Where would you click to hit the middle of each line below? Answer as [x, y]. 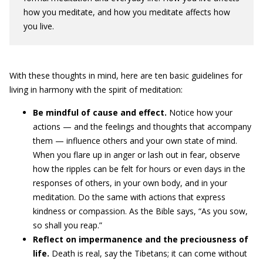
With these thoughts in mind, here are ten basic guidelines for [126, 75]
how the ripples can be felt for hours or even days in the [139, 169]
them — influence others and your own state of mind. [135, 141]
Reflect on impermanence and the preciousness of [141, 239]
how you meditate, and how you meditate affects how [127, 12]
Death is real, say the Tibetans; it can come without [148, 253]
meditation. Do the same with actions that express [129, 197]
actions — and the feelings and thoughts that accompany [142, 127]
